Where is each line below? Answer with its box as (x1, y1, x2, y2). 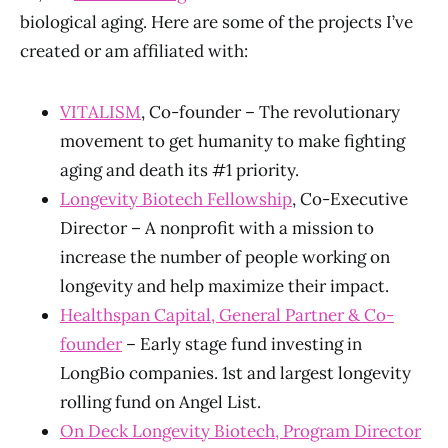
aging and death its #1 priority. (60, 159, 299, 181)
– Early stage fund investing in (122, 333, 362, 355)
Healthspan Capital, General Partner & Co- (60, 304, 394, 326)
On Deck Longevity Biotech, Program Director (60, 420, 421, 442)
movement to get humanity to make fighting (60, 130, 405, 152)
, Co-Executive (292, 188, 408, 210)
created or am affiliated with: (20, 40, 248, 62)
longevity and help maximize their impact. (60, 275, 389, 297)
